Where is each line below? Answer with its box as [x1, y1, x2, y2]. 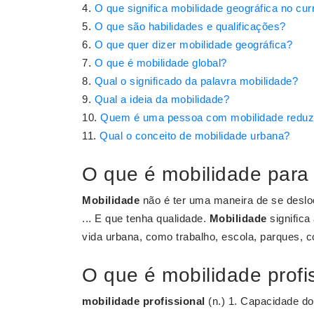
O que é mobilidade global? [94, 57, 227, 69]
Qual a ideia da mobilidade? [94, 93, 229, 105]
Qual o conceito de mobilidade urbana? [100, 130, 290, 142]
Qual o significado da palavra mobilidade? [94, 75, 298, 87]
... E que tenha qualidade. [82, 212, 210, 224]
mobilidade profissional [82, 295, 205, 307]
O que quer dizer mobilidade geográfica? [94, 39, 292, 50]
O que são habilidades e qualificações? [94, 20, 286, 32]
